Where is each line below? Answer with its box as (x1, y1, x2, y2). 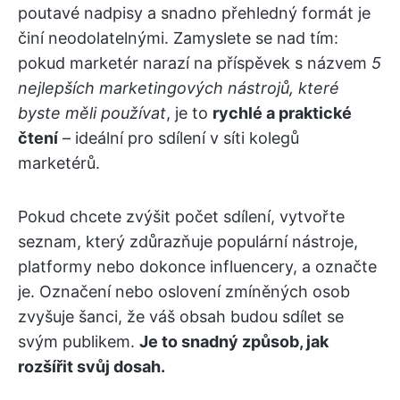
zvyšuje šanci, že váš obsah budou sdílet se (18, 307, 344, 327)
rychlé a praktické (212, 104, 352, 123)
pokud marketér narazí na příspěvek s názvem (18, 54, 371, 73)
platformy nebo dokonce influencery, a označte (18, 257, 377, 277)
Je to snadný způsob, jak (139, 332, 329, 352)
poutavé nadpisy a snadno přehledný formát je (18, 4, 371, 23)
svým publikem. (18, 332, 139, 352)
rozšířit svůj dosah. (18, 357, 165, 377)
